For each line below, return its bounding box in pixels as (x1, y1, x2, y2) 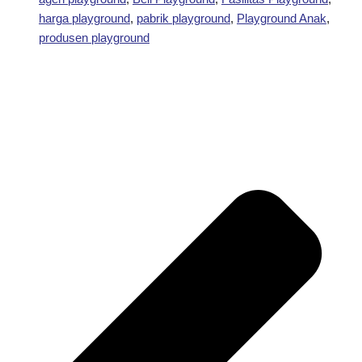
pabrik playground (137, 11, 230, 25)
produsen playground (39, 31, 149, 44)
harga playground (39, 11, 130, 25)
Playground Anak (237, 11, 326, 25)
